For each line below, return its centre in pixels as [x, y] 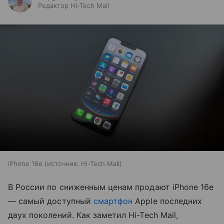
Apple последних [167, 201]
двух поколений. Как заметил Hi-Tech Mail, [93, 215]
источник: [63, 163]
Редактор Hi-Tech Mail [73, 6]
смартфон [113, 201]
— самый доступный [51, 201]
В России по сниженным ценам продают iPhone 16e [111, 187]
